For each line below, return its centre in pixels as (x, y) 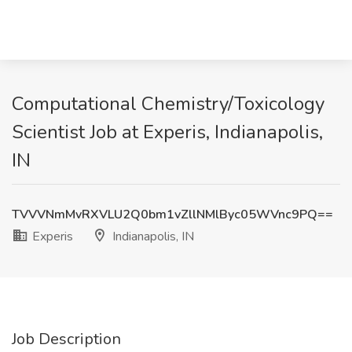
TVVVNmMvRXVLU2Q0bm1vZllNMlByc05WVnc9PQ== (172, 214)
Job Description (66, 339)
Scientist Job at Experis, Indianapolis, (167, 132)
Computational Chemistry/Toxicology (168, 104)
